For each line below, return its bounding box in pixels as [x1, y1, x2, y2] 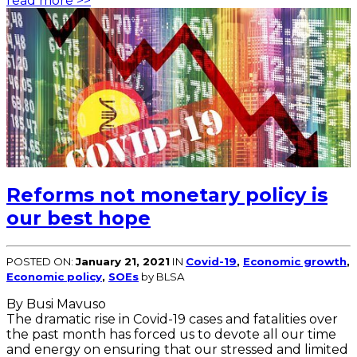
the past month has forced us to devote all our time [6, 326, 336, 342]
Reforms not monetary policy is [6, 182, 328, 206]
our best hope [6, 206, 151, 229]
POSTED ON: [6, 254, 76, 268]
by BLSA [139, 269, 185, 283]
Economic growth [243, 254, 347, 268]
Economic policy [6, 269, 102, 283]
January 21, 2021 [76, 254, 170, 268]
